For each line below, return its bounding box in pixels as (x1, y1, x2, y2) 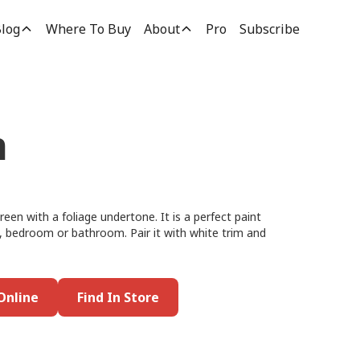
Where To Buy (45, 20, 131, 38)
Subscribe (239, 20, 300, 38)
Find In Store (76, 288, 159, 306)
